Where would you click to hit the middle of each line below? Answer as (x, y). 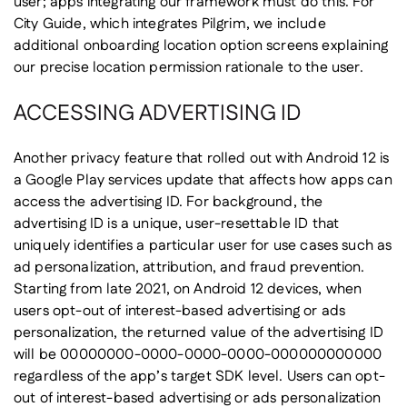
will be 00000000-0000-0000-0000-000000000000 (198, 355)
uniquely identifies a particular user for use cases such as (203, 246)
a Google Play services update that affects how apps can (203, 181)
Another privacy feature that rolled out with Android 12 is (202, 159)
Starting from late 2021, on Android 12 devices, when (188, 290)
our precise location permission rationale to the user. (189, 68)
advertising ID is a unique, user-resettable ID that (177, 224)
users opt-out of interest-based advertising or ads (180, 312)
